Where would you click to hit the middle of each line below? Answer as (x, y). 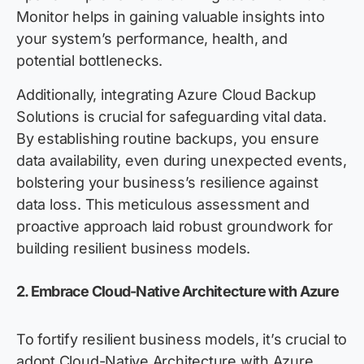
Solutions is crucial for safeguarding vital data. (171, 117)
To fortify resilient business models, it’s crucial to (182, 340)
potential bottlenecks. (90, 61)
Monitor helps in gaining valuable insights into (171, 17)
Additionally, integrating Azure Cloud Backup (167, 95)
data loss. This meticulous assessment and (163, 205)
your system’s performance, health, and (152, 39)
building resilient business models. (134, 249)
